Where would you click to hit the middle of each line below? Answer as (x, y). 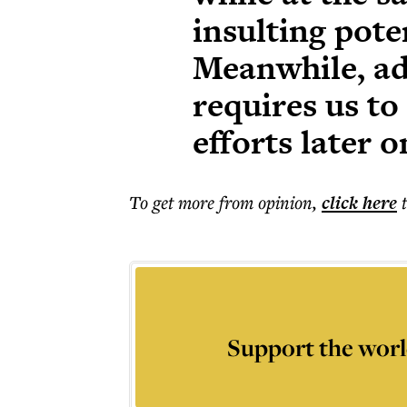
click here (359, 203)
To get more (174, 202)
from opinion (266, 202)
